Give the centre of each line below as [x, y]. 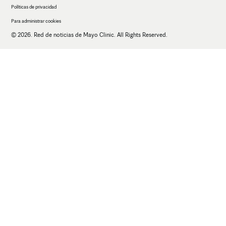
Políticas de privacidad [34, 7]
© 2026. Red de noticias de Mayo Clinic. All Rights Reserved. [89, 35]
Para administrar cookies [36, 21]
